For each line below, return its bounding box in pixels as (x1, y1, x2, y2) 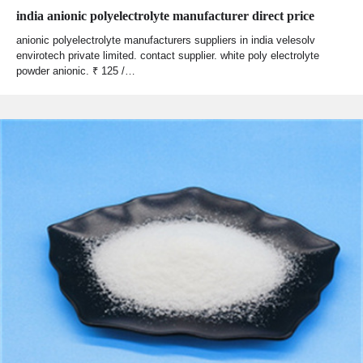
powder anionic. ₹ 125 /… (16, 64, 135, 77)
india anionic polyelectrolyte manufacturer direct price (16, 8, 314, 23)
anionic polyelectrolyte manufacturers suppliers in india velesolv (16, 33, 315, 46)
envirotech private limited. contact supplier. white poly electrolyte (16, 49, 319, 62)
